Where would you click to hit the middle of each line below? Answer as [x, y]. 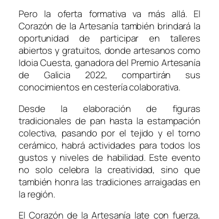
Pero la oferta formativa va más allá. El [109, 14]
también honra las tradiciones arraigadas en [109, 182]
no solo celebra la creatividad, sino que [109, 169]
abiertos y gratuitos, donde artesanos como [109, 51]
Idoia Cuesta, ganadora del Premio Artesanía [109, 63]
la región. [37, 194]
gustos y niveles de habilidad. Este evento [109, 157]
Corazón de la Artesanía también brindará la [109, 26]
